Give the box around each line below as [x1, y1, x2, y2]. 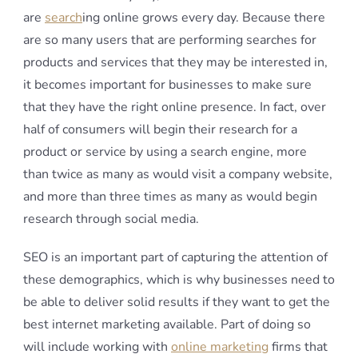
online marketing [171, 338, 268, 356]
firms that [268, 338, 328, 356]
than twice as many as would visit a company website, [23, 165, 332, 183]
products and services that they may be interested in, [23, 54, 328, 71]
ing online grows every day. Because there [82, 9, 325, 26]
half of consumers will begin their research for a [23, 121, 297, 138]
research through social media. [23, 210, 199, 228]
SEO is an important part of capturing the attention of [23, 249, 328, 266]
